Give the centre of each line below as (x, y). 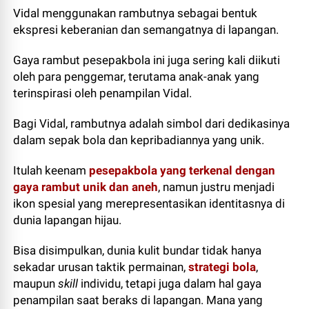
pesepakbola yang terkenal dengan (182, 170)
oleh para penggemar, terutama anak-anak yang (137, 77)
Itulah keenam (51, 170)
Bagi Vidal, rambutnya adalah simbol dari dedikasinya (152, 123)
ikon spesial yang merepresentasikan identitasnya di (149, 203)
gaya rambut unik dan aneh (86, 187)
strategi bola (222, 267)
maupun (36, 283)
